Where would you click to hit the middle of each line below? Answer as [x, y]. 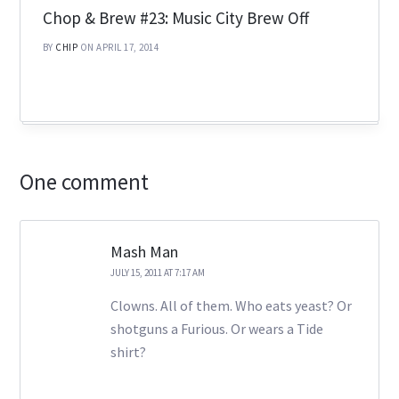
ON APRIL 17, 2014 [119, 47]
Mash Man [144, 251]
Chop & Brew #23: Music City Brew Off [175, 17]
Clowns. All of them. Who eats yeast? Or [231, 305]
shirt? [128, 351]
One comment [85, 181]
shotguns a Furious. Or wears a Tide [216, 328]
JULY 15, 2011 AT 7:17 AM [157, 272]
